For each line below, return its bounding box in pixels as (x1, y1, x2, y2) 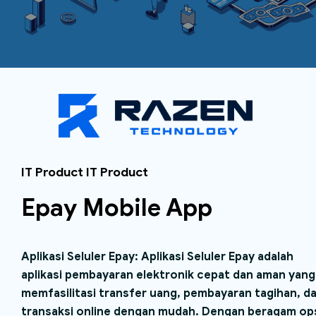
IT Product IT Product (20, 164, 148, 180)
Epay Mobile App (20, 193, 212, 223)
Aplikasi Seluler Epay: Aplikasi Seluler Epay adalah (20, 249, 293, 264)
